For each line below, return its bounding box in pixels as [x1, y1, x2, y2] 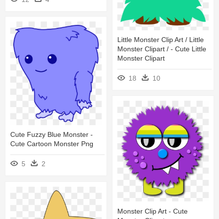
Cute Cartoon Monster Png [10, 140, 93, 148]
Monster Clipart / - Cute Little [117, 45, 206, 53]
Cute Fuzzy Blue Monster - [10, 131, 93, 139]
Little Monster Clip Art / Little [117, 36, 204, 44]
